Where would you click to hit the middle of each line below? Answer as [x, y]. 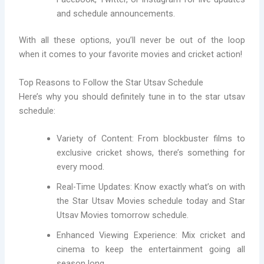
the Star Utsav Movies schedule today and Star [151, 201]
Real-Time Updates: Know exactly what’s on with [151, 187]
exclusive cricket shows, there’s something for [151, 153]
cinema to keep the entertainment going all [151, 250]
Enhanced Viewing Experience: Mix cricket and [151, 235]
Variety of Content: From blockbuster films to [151, 139]
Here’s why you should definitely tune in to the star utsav [132, 96]
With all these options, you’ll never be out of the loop [132, 40]
